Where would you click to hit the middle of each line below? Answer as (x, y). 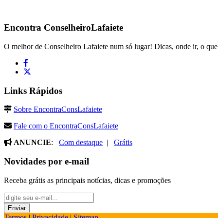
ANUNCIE (32, 143)
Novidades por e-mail (46, 162)
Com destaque (81, 143)
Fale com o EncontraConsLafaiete (66, 126)
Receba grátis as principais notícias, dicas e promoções (87, 180)
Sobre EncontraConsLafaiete (58, 109)
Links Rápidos (33, 91)
